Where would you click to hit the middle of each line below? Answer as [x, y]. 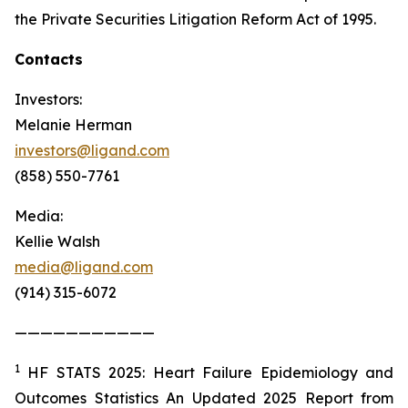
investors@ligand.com [92, 150]
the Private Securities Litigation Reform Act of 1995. [195, 19]
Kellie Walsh [57, 241]
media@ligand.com [84, 267]
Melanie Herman [73, 125]
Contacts [49, 59]
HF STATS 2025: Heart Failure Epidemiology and [207, 372]
